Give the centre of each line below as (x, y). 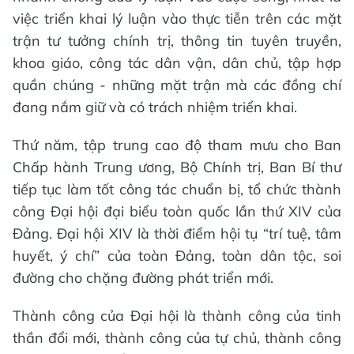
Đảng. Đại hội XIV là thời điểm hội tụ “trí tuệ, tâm (177, 233)
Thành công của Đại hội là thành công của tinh (177, 315)
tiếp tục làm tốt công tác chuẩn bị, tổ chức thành (177, 189)
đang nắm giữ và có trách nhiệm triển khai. (155, 107)
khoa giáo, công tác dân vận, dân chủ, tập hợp (177, 62)
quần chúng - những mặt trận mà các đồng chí (177, 85)
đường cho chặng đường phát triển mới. (143, 277)
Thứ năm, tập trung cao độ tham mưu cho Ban (177, 145)
